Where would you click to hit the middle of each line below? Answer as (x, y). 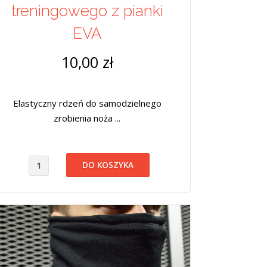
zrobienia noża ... (87, 118)
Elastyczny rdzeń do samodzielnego (87, 103)
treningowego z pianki (87, 10)
